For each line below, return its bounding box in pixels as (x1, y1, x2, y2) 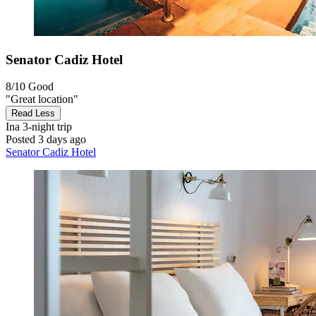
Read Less (11, 108, 55, 119)
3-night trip (20, 121, 72, 133)
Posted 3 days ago (6, 133, 86, 146)
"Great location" (6, 93, 78, 106)
